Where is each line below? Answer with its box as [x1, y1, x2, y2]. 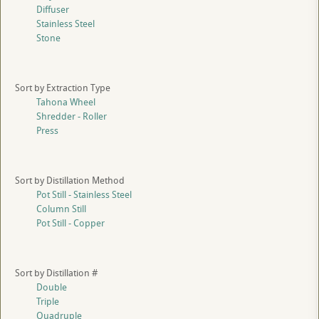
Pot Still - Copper [36, 216, 105, 230]
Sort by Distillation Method [15, 174, 125, 187]
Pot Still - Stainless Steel [36, 188, 132, 202]
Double [36, 281, 67, 294]
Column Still [36, 202, 86, 216]
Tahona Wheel [36, 95, 95, 109]
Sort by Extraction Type [15, 81, 110, 95]
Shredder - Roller [36, 110, 107, 123]
